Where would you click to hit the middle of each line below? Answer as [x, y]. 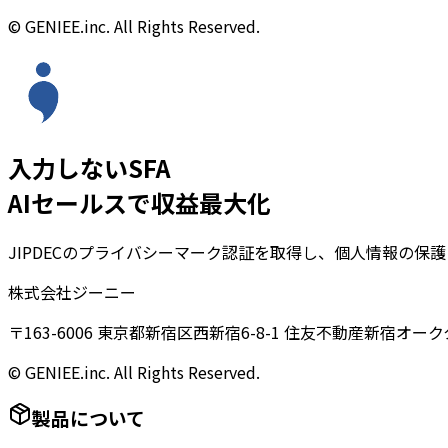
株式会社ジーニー [72, 291]
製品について [88, 418]
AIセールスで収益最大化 [139, 202]
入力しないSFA [89, 167]
